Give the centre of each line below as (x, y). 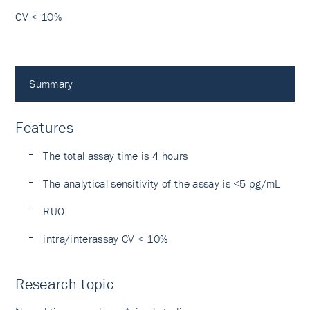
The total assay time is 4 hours (116, 156)
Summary (51, 84)
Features (44, 128)
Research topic (64, 284)
